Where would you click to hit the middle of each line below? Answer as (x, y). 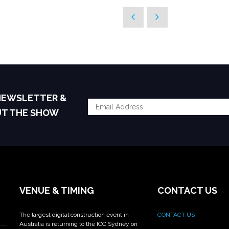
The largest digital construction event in (74, 214)
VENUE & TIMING (57, 190)
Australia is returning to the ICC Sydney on (78, 224)
